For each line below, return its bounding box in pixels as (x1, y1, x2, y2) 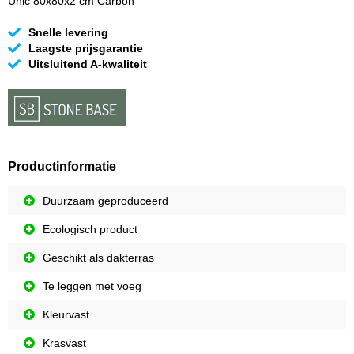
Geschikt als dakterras (43, 251, 154, 265)
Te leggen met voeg (43, 280, 141, 293)
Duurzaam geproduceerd (43, 194, 168, 208)
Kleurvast (43, 308, 89, 322)
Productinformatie (8, 160, 116, 174)
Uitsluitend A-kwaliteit (28, 58, 147, 71)
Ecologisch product (43, 223, 137, 236)
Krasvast (43, 337, 86, 350)
